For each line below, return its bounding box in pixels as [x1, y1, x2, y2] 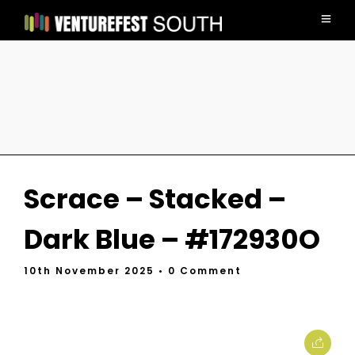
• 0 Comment [158, 264, 242, 277]
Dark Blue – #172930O [24, 220, 320, 258]
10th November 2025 [24, 264, 158, 277]
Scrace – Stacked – [24, 180, 286, 218]
